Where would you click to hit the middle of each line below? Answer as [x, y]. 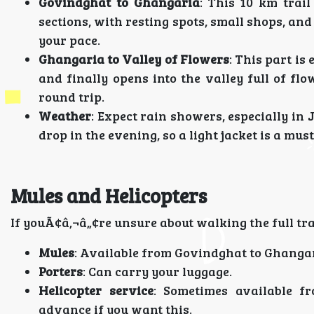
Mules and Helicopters [109, 196]
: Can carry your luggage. [157, 271]
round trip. [71, 97]
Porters [61, 271]
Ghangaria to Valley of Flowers [134, 59]
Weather [65, 116]
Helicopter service [96, 290]
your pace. [69, 40]
